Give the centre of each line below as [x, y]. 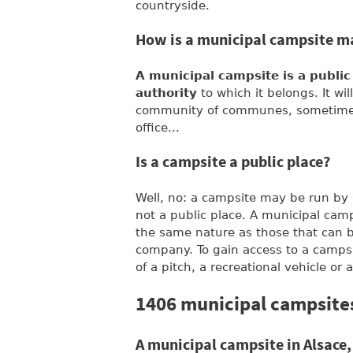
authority [166, 93]
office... [158, 127]
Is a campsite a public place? [233, 162]
